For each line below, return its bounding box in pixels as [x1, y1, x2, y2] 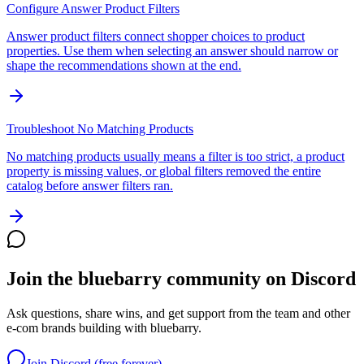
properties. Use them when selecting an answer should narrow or [6, 44, 338, 58]
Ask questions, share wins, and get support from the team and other [6, 306, 350, 321]
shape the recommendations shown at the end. [6, 58, 241, 73]
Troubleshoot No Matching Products [6, 122, 193, 136]
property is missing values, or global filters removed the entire [6, 164, 321, 179]
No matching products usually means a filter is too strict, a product [6, 149, 344, 164]
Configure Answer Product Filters [6, 2, 180, 16]
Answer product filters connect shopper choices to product [6, 29, 305, 44]
